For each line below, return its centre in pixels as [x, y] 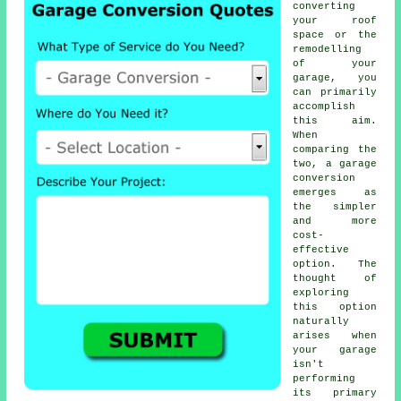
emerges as [335, 193]
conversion [324, 179]
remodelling [328, 50]
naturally [321, 322]
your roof [335, 21]
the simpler [335, 207]
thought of [335, 279]
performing [324, 379]
